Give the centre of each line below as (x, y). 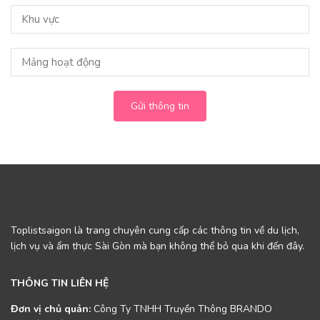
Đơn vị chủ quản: (51, 309)
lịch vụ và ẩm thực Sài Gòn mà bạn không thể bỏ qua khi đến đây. (157, 246)
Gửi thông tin (160, 106)
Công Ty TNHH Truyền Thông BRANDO (181, 309)
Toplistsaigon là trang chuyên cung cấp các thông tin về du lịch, (155, 231)
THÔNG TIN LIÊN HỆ (60, 284)
